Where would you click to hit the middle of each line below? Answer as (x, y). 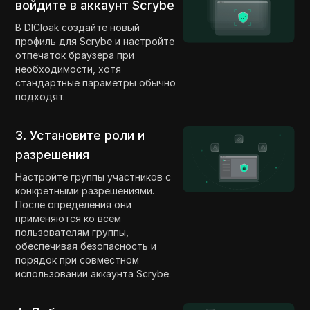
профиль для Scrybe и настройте (95, 41)
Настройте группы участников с (93, 176)
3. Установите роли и (80, 135)
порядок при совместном (77, 259)
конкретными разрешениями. (85, 190)
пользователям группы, (72, 232)
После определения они (74, 204)
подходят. (40, 96)
